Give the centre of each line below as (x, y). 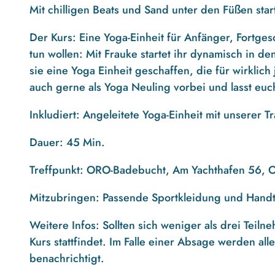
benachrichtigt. (68, 258)
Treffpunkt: (56, 170)
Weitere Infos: (66, 225)
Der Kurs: (53, 37)
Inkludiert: (55, 114)
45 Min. (84, 142)
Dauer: (46, 142)
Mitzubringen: (64, 197)
